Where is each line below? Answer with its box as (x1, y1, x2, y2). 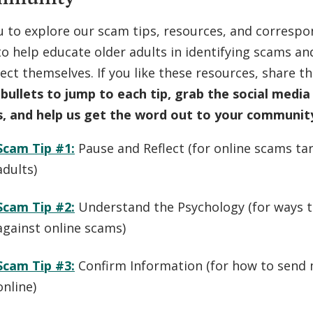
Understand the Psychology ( (78, 198, 252, 215)
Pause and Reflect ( (78, 139, 192, 156)
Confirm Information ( (78, 256, 210, 274)
